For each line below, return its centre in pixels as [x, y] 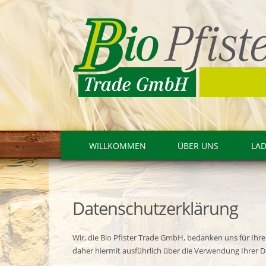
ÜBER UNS [198, 146]
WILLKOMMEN [118, 146]
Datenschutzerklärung [155, 208]
